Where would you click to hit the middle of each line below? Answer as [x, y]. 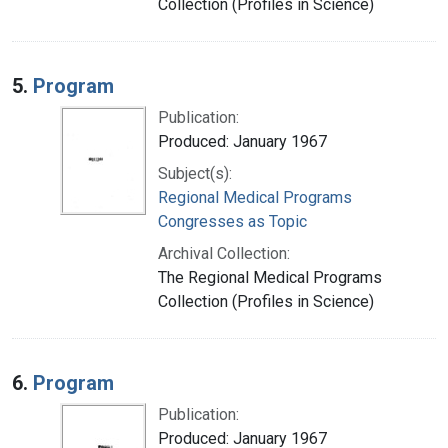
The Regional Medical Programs [270, 277]
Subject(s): [195, 173]
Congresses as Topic [232, 221]
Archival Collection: [224, 253]
